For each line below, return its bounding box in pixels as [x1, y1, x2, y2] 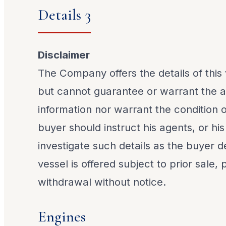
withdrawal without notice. [38, 175, 166, 188]
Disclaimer [38, 48, 90, 61]
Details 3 [38, 5, 91, 24]
